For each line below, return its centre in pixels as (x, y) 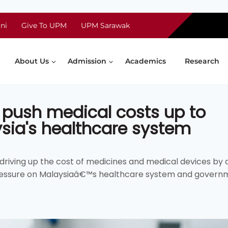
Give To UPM (44, 25)
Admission (87, 61)
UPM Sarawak (105, 25)
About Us (32, 61)
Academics (145, 61)
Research (202, 61)
